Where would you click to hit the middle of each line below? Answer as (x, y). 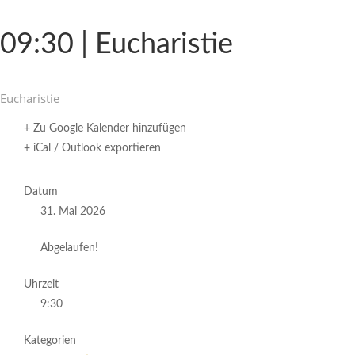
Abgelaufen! (69, 248)
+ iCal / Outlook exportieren (92, 148)
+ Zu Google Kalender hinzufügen (105, 128)
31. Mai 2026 (73, 212)
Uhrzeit (41, 284)
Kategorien (50, 341)
